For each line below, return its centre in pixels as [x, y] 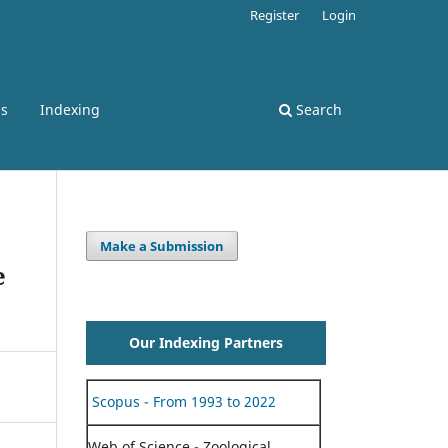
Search [317, 109]
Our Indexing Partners [206, 342]
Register [275, 14]
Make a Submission [162, 245]
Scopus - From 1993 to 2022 [182, 401]
